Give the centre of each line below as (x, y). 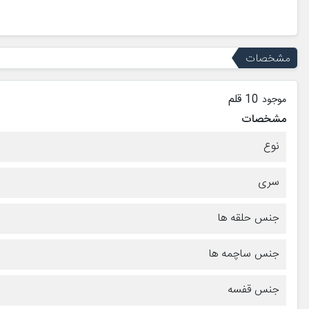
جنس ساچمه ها (244, 254)
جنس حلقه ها (249, 218)
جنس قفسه (253, 290)
